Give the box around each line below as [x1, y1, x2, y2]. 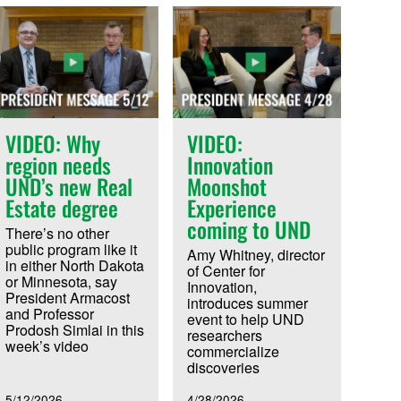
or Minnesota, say [4, 270, 117, 292]
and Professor [4, 303, 94, 324]
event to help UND [187, 308, 305, 329]
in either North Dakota [4, 254, 144, 276]
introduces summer [187, 292, 309, 313]
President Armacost [4, 286, 130, 308]
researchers [187, 324, 263, 346]
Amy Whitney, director [187, 243, 326, 265]
